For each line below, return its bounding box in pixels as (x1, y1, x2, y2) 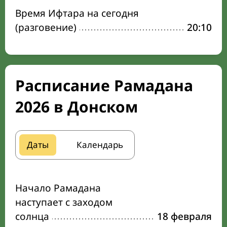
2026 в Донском (15, 96, 138, 117)
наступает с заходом (15, 196, 112, 209)
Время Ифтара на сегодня (15, 7, 139, 20)
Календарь (77, 139, 123, 150)
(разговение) (15, 21, 77, 34)
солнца (15, 210, 49, 223)
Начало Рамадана (15, 181, 101, 195)
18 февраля (157, 210, 212, 223)
